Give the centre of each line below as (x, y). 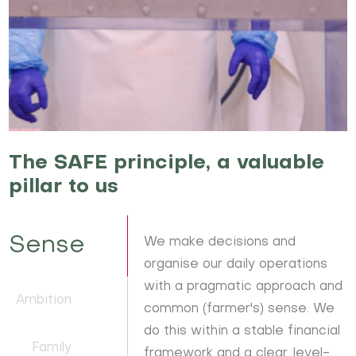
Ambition (43, 300)
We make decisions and (220, 242)
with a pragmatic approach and (244, 286)
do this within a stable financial (242, 331)
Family (51, 348)
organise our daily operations (236, 264)
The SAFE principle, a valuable (167, 163)
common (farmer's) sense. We (240, 309)
